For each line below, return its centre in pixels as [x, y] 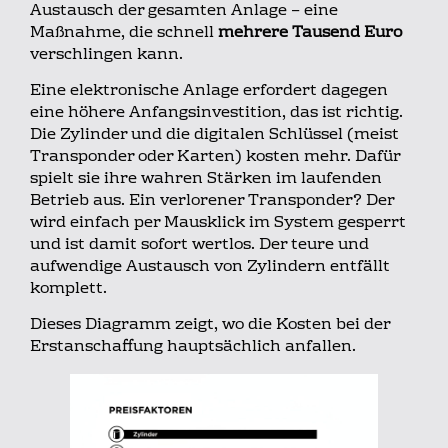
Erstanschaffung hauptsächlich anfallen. [193, 347]
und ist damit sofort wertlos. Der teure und [199, 245]
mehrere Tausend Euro [310, 32]
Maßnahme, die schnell [124, 32]
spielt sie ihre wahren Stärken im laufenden [206, 179]
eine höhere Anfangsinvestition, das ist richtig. [216, 113]
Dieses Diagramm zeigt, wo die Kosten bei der [210, 325]
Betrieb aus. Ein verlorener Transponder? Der [212, 201]
